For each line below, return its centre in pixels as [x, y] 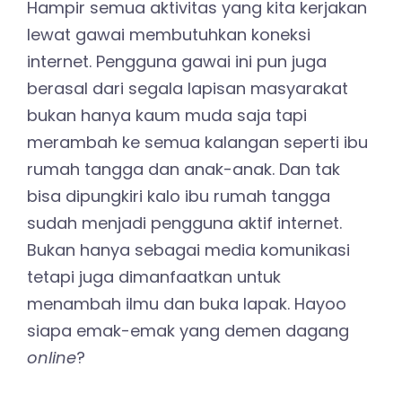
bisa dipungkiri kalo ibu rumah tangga [179, 197]
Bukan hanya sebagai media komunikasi [188, 250]
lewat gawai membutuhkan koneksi [169, 35]
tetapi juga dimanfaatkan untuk [154, 277]
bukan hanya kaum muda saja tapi [167, 116]
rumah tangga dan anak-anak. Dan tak [184, 170]
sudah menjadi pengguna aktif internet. [184, 223]
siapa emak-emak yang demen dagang [188, 331]
